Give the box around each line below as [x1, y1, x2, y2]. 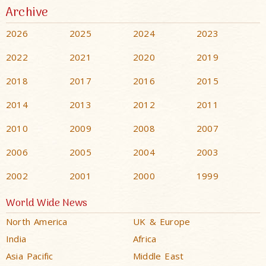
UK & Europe [133, 215, 191, 227]
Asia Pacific [6, 249, 53, 262]
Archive [6, 2, 49, 23]
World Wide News [6, 195, 87, 212]
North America [6, 215, 68, 227]
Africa [133, 232, 157, 245]
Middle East [133, 249, 184, 262]
